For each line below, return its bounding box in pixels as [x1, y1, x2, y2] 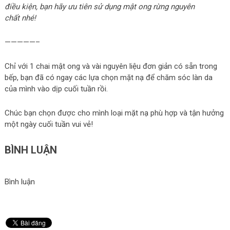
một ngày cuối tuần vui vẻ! [4, 119, 93, 129]
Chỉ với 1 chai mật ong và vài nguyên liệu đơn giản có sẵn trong [4, 61, 217, 71]
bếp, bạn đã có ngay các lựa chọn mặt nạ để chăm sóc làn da [4, 72, 213, 82]
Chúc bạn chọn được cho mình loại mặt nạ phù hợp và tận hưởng [4, 108, 224, 118]
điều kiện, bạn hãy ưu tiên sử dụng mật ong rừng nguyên [4, 2, 195, 11]
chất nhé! [4, 13, 36, 23]
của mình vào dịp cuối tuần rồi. [4, 84, 108, 93]
